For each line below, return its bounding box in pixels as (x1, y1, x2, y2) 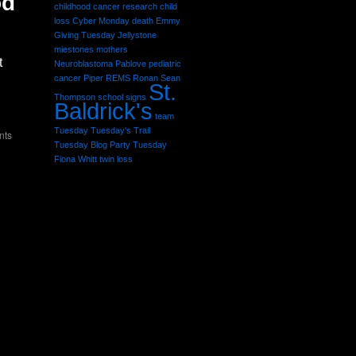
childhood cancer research (54, 2, 157, 11)
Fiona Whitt (54, 154, 97, 164)
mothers (96, 44, 128, 54)
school (98, 92, 123, 102)
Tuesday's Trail (91, 126, 150, 135)
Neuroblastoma (54, 59, 113, 68)
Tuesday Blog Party (54, 140, 130, 149)
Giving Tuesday (54, 30, 115, 40)
